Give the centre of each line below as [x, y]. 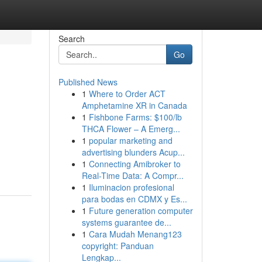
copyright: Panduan [118, 246]
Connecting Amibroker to [135, 164]
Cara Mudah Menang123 [135, 234]
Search [71, 39]
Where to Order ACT [127, 94]
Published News [88, 82]
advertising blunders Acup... [133, 152]
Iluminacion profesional [131, 187]
